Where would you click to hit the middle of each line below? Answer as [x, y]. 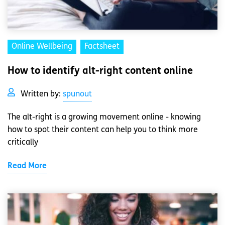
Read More [27, 166]
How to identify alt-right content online [100, 72]
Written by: [42, 95]
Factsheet [102, 47]
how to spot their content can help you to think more [103, 130]
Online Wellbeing [42, 47]
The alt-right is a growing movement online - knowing [104, 118]
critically [23, 143]
